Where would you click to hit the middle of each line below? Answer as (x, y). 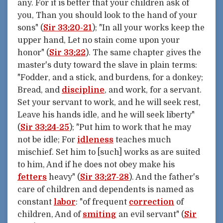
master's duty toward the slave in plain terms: (107, 65)
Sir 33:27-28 (105, 177)
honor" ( (33, 53)
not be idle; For (47, 140)
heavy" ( (63, 177)
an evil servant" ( (150, 215)
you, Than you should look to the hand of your (107, 16)
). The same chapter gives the (143, 53)
